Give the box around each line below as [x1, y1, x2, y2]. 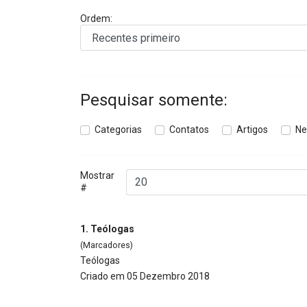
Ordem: [80, 12, 112, 24]
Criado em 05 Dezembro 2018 [80, 270, 210, 282]
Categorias [95, 123, 142, 135]
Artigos [236, 123, 268, 135]
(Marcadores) [80, 240, 133, 250]
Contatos [169, 123, 209, 135]
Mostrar [80, 169, 114, 181]
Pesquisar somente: [80, 90, 228, 110]
